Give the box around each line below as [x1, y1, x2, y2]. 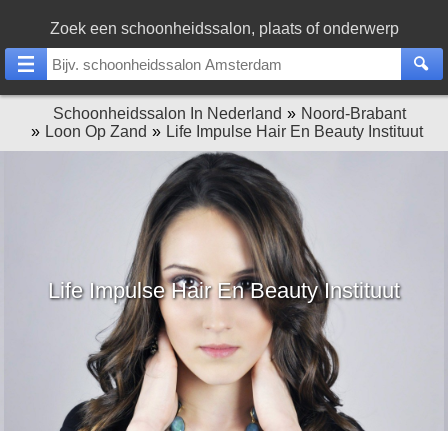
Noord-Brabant [300, 105, 406, 122]
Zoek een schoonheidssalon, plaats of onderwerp [49, 20, 399, 37]
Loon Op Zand [44, 123, 147, 140]
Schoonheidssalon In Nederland [52, 105, 282, 122]
